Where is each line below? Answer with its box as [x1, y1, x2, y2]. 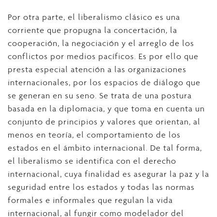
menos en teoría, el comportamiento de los [8, 129, 181, 140]
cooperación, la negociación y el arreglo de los [8, 37, 194, 48]
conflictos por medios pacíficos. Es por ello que [8, 50, 199, 62]
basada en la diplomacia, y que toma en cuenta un [8, 103, 205, 114]
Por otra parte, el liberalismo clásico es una [8, 11, 180, 22]
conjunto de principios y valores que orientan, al [8, 116, 201, 127]
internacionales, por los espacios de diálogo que [8, 77, 201, 88]
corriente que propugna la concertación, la [8, 24, 177, 35]
